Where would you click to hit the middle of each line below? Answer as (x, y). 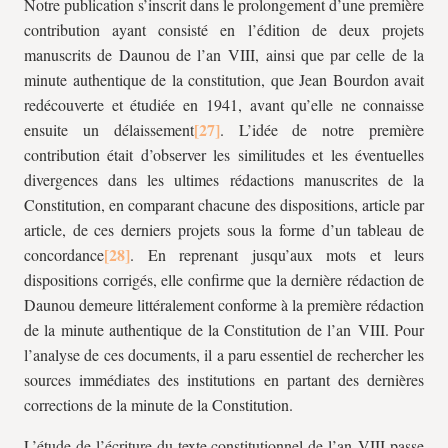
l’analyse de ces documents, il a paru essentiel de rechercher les (224, 354)
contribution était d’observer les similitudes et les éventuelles (224, 154)
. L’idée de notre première (322, 129)
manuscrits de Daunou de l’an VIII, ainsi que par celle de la (224, 54)
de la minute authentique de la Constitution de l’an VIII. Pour (224, 329)
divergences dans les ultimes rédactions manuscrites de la (224, 179)
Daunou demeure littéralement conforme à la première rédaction (224, 304)
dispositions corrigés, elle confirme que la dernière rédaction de (224, 279)
